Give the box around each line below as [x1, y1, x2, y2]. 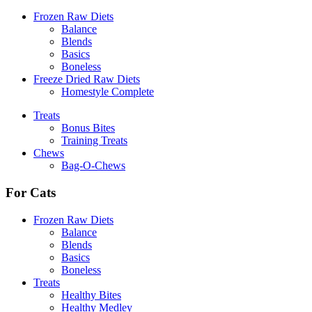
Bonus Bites [61, 122, 115, 134]
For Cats [6, 185, 56, 201]
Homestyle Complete [61, 86, 154, 98]
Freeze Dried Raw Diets [33, 73, 140, 86]
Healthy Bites [61, 288, 121, 301]
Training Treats [61, 134, 127, 147]
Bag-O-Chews [61, 159, 125, 172]
